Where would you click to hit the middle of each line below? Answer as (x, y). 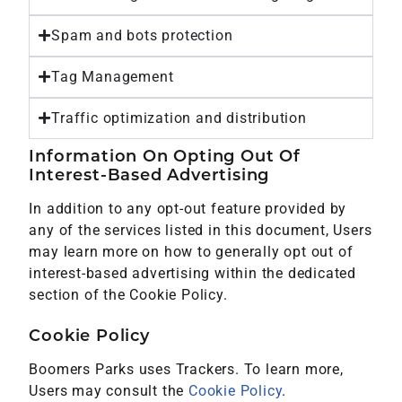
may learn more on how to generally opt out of (191, 251)
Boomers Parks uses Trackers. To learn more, (186, 370)
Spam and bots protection (142, 35)
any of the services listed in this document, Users (201, 230)
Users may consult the (109, 391)
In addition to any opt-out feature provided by (188, 208)
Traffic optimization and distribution (179, 118)
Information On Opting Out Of (165, 155)
